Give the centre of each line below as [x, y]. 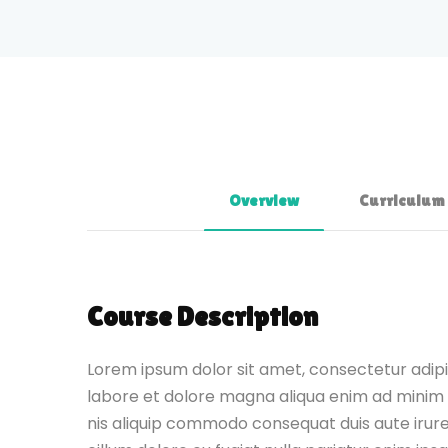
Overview [263, 200]
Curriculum [401, 200]
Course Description [202, 315]
